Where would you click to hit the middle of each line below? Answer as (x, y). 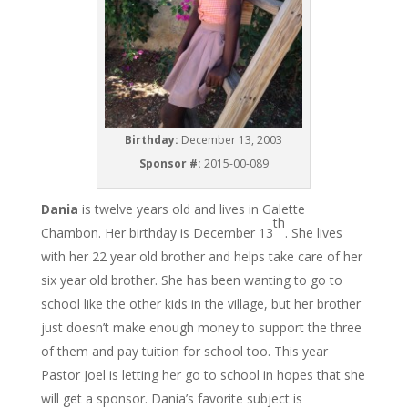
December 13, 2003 (232, 140)
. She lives (313, 233)
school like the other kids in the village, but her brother (200, 304)
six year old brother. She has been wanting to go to (191, 280)
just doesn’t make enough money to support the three (201, 328)
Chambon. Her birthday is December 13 (157, 233)
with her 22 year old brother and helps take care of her (201, 257)
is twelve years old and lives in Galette (193, 209)
